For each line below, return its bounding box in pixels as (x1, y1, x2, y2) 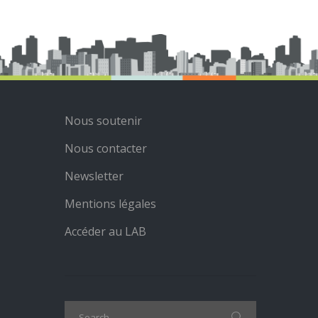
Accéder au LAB (65, 224, 146, 239)
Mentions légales (65, 196, 156, 212)
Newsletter (65, 168, 124, 184)
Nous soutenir (65, 113, 142, 128)
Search (64, 300, 97, 314)
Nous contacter (65, 141, 147, 156)
